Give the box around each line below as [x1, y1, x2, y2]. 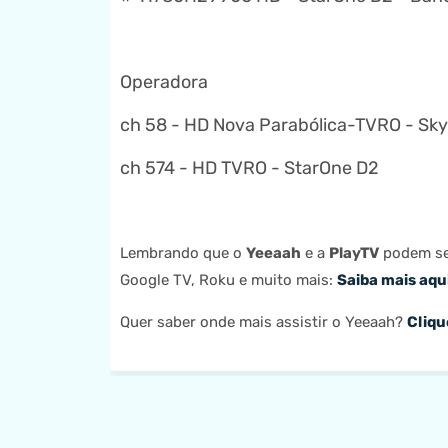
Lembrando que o [119, 244, 246, 262]
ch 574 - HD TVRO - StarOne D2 [119, 157, 379, 179]
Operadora [119, 71, 208, 93]
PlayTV [328, 244, 379, 262]
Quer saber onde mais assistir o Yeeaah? [119, 313, 407, 331]
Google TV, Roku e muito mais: [119, 271, 337, 289]
